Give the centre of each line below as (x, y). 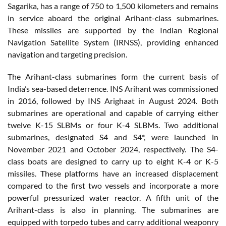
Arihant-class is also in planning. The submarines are (113, 209)
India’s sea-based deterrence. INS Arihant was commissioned (113, 88)
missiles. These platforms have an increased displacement (113, 173)
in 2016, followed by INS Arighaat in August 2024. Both (113, 100)
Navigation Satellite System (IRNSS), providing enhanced (113, 42)
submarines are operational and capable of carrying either (113, 112)
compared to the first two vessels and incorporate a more (113, 185)
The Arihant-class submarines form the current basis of (113, 76)
